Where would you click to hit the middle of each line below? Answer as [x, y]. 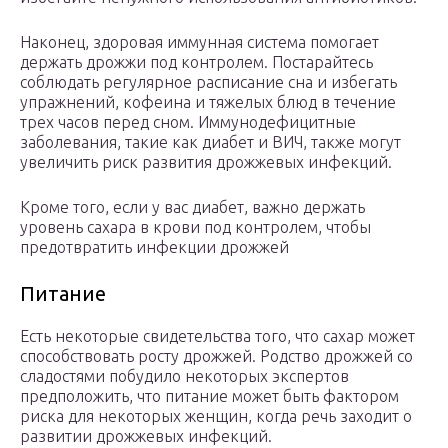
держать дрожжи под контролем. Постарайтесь [196, 62]
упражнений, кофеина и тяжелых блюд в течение [208, 102]
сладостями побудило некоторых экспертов [184, 376]
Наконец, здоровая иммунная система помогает [199, 42]
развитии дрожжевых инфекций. [146, 436]
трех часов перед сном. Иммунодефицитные [188, 122]
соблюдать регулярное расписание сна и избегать [208, 82]
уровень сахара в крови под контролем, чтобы [195, 227]
